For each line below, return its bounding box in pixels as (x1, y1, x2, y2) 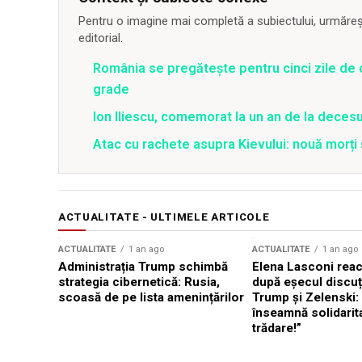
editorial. (78, 31, 123, 46)
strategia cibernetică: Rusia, (58, 275, 220, 290)
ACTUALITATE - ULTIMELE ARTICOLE (58, 211, 270, 224)
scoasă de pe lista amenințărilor (58, 290, 244, 305)
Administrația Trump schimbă (58, 259, 228, 275)
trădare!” (252, 321, 301, 336)
